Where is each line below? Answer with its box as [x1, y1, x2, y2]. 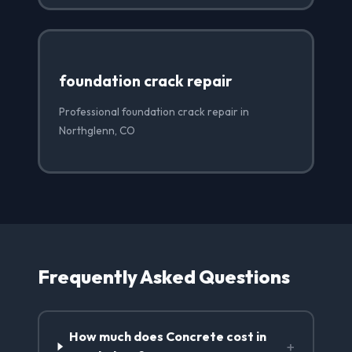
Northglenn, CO [59, 123, 135, 137]
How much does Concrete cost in [68, 328, 266, 345]
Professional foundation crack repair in [59, 104, 249, 119]
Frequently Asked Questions [38, 264, 290, 288]
